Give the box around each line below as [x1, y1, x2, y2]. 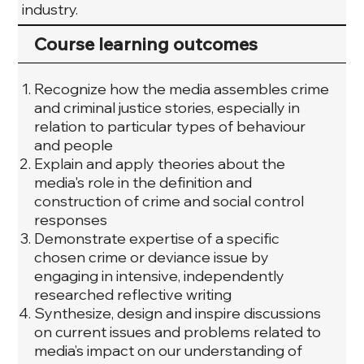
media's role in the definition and [34, 172, 253, 192]
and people [34, 135, 114, 154]
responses [34, 210, 108, 229]
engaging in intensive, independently [34, 266, 285, 285]
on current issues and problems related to [34, 322, 322, 341]
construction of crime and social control [34, 191, 305, 210]
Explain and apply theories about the [34, 154, 286, 173]
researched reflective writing [34, 284, 232, 304]
